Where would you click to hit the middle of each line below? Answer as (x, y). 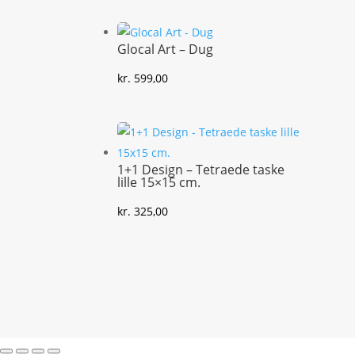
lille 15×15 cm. (159, 183)
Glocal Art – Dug (166, 50)
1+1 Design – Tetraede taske (201, 170)
